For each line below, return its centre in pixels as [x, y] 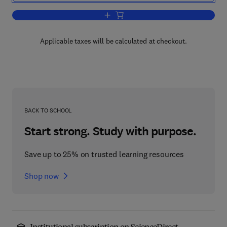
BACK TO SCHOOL [48, 110]
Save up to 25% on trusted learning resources [104, 154]
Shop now [42, 176]
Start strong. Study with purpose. [110, 131]
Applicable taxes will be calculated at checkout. [113, 41]
